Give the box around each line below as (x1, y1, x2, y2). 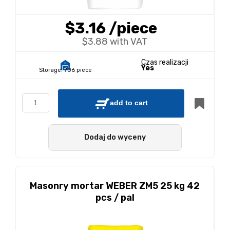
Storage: (39, 67, 63, 73)
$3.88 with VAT (82, 36, 148, 47)
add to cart (110, 99, 148, 107)
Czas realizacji (141, 58, 188, 67)
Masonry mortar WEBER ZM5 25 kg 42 (30, 180, 200, 191)
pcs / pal (95, 192, 135, 203)
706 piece (64, 67, 92, 73)
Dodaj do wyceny (84, 132, 146, 142)
